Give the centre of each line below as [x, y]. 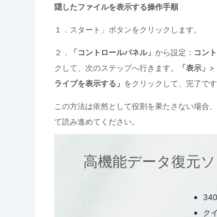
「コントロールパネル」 [112, 52]
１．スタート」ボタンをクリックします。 [128, 30]
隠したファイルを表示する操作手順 [116, 7]
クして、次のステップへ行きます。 [116, 68]
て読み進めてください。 [97, 122]
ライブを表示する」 [89, 83]
